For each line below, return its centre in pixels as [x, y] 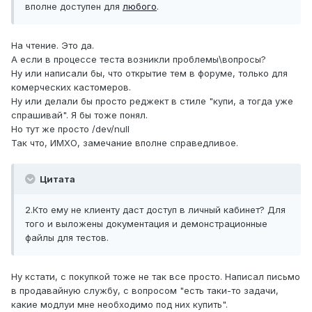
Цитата [56, 179]
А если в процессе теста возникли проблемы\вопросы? [139, 60]
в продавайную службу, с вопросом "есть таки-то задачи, [145, 291]
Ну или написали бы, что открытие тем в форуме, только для [149, 73]
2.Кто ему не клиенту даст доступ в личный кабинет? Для [155, 210]
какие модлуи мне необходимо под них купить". [119, 305]
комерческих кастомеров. [71, 87]
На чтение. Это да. [53, 46]
